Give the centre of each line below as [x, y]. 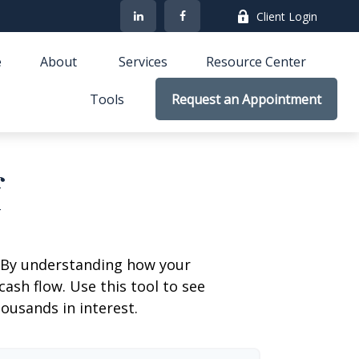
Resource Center [256, 61]
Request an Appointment [247, 100]
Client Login [287, 16]
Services [143, 61]
